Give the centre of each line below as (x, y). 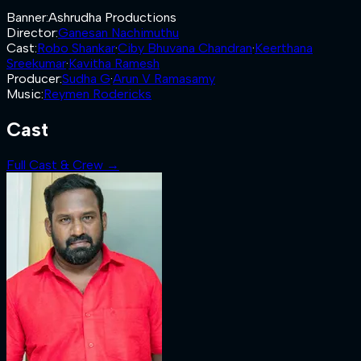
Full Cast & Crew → (63, 164)
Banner (26, 17)
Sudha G (86, 79)
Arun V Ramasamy (164, 79)
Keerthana (284, 48)
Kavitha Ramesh (114, 63)
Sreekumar (36, 63)
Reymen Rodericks (98, 94)
